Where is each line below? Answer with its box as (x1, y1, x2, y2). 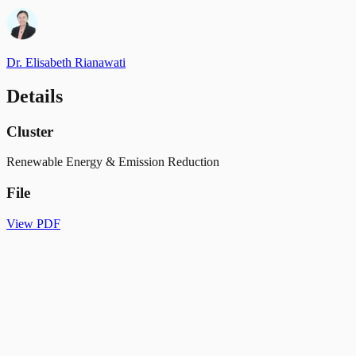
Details (6, 85, 63, 106)
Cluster (6, 122, 53, 140)
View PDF (6, 216, 60, 230)
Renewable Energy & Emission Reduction (6, 155, 219, 169)
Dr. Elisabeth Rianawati (6, 55, 126, 69)
